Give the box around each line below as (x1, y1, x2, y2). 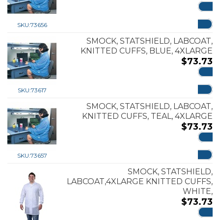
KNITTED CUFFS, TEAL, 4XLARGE (82, 111, 213, 121)
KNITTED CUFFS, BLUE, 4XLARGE (81, 46, 213, 55)
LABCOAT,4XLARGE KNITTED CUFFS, (67, 176, 213, 186)
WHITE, (183, 186, 213, 196)
